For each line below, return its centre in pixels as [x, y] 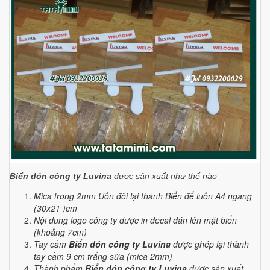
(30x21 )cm [57, 208]
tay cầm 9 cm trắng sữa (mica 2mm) [103, 256]
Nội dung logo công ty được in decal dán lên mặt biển [135, 220]
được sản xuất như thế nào [165, 176]
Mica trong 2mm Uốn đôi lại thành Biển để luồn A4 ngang [143, 196]
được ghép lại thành [211, 244]
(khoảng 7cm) [60, 232]
